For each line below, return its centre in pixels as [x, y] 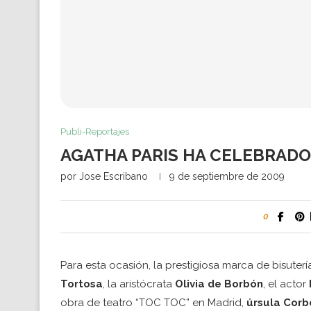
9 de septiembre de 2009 [227, 177]
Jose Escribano [114, 177]
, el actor [286, 284]
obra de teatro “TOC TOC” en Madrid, [153, 303]
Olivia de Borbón [218, 284]
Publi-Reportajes [95, 132]
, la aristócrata [137, 284]
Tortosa [82, 284]
